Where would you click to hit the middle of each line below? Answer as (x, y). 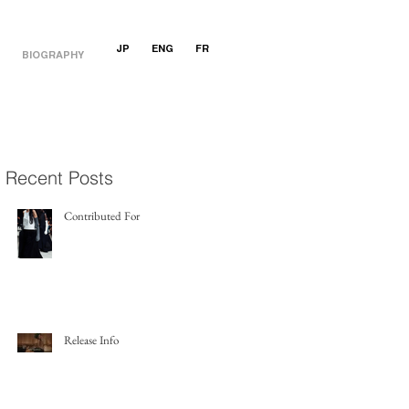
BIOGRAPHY (53, 56)
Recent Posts (59, 178)
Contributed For (102, 216)
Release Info (91, 340)
